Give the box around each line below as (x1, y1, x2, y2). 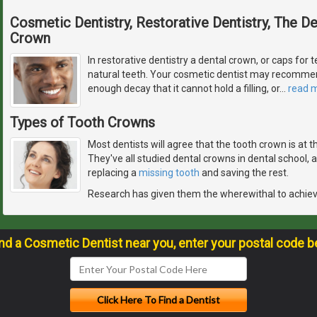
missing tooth (139, 167, 200, 179)
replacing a (88, 167, 139, 179)
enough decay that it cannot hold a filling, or (88, 82, 279, 94)
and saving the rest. (200, 167, 289, 179)
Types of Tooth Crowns (10, 114, 155, 132)
